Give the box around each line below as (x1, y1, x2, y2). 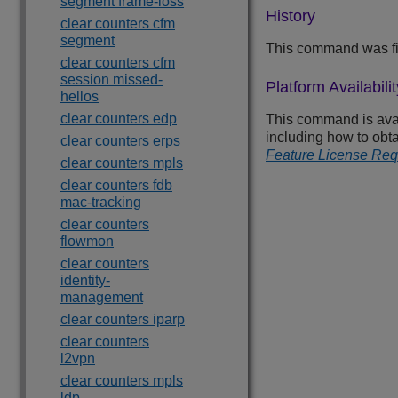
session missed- (60, 72, 163, 87)
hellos (60, 89, 99, 104)
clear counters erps (60, 133, 180, 148)
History (266, 7, 315, 26)
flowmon (60, 234, 114, 249)
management (60, 290, 143, 305)
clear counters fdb (60, 178, 172, 193)
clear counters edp (60, 111, 177, 126)
